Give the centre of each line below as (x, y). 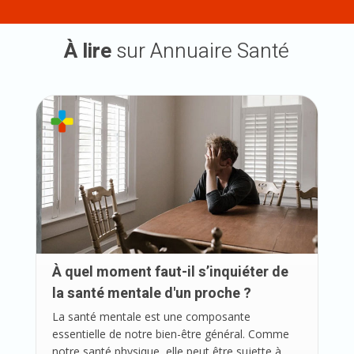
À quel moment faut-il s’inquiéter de (170, 273)
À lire (88, 51)
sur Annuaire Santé (201, 51)
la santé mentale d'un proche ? (151, 294)
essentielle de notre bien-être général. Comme (170, 334)
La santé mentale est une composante (151, 317)
